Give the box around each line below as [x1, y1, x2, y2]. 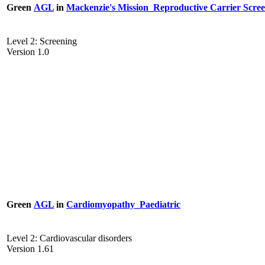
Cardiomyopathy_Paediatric [66, 199, 180, 209]
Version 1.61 [7, 244, 54, 254]
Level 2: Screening [7, 36, 77, 47]
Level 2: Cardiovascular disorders [7, 233, 132, 244]
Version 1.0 [7, 47, 49, 57]
